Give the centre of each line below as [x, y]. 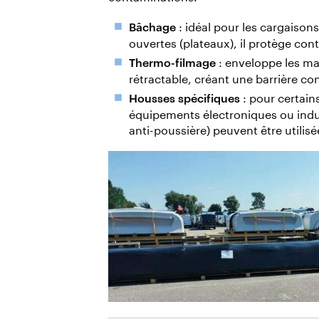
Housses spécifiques [184, 97]
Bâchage [153, 27]
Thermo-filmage [172, 62]
